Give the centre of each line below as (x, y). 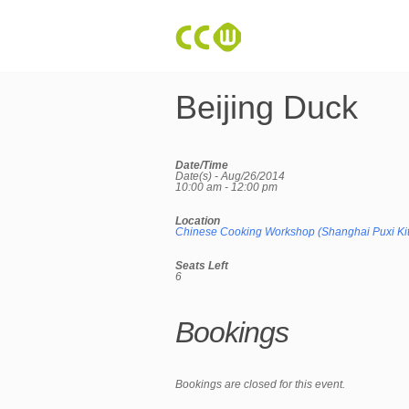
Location (198, 221)
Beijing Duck (267, 107)
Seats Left (202, 266)
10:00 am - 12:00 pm (226, 187)
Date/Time (202, 165)
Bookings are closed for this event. (260, 384)
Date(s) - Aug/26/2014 (230, 176)
